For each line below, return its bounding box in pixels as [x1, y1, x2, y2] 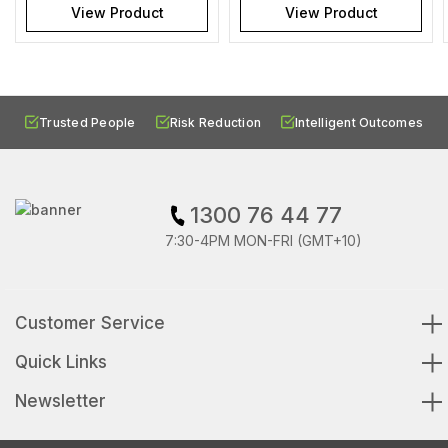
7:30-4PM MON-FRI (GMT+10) [165, 232, 362, 250]
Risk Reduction [169, 115, 261, 131]
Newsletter [15, 391, 106, 412]
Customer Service [15, 313, 165, 334]
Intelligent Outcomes [295, 115, 423, 131]
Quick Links [15, 352, 107, 373]
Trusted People [39, 115, 136, 131]
